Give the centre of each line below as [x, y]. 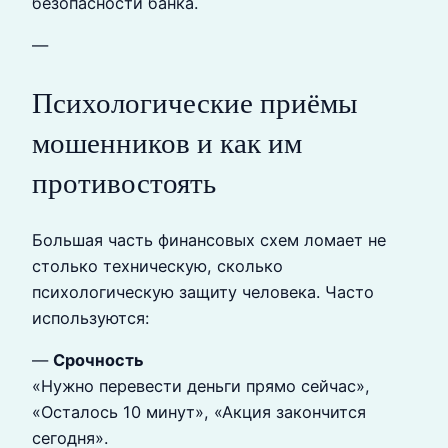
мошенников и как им [167, 142]
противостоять [124, 182]
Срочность [98, 360]
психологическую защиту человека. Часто [203, 291]
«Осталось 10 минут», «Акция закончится [199, 412]
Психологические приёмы [194, 102]
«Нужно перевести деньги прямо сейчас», [201, 386]
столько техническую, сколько [157, 265]
